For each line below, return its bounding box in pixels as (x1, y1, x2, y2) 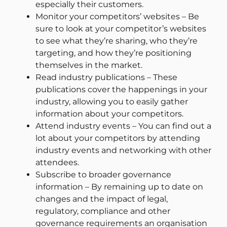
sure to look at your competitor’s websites (35, 24, 206, 34)
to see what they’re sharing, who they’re (35, 36, 198, 46)
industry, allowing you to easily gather (35, 97, 188, 107)
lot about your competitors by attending (35, 133, 200, 143)
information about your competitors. (35, 109, 183, 119)
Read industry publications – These (35, 72, 177, 83)
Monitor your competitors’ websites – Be (35, 12, 199, 22)
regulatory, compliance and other (35, 206, 170, 216)
